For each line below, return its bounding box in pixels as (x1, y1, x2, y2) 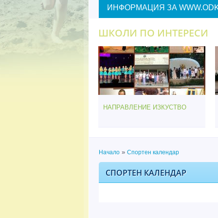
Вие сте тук (99, 155, 150, 166)
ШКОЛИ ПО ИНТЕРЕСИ (98, 26, 208, 39)
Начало (99, 148, 120, 156)
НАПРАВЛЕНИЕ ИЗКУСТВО (103, 103, 186, 111)
